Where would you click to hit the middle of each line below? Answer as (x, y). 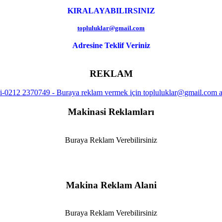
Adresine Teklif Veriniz (111, 45)
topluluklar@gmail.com (111, 28)
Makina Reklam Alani (111, 185)
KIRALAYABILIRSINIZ (111, 10)
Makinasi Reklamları (111, 112)
